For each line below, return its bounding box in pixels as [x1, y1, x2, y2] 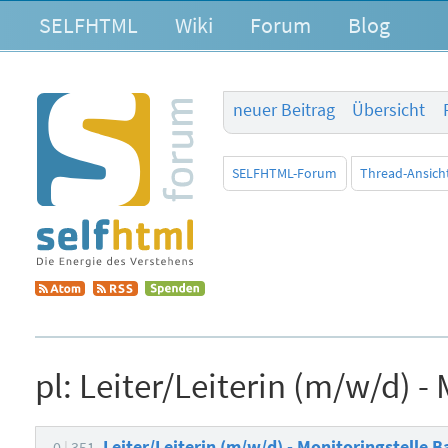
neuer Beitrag [232, 99, 335, 122]
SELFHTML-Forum [232, 164, 338, 183]
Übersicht [352, 99, 426, 122]
